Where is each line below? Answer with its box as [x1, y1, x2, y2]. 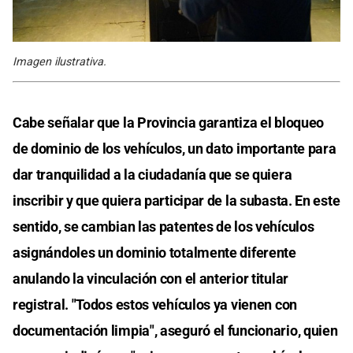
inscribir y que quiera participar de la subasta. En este [13, 191, 340, 209]
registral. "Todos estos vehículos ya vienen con [13, 295, 297, 313]
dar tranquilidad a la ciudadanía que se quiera [13, 165, 292, 183]
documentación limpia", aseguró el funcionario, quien [13, 321, 338, 339]
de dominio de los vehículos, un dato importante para [13, 139, 336, 157]
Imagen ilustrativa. [13, 54, 106, 69]
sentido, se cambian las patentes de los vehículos [13, 217, 314, 235]
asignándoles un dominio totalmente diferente [13, 243, 296, 261]
